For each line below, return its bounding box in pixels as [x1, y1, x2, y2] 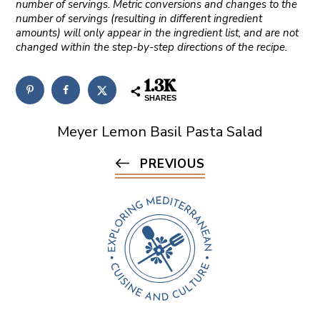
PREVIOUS [140, 156, 205, 173]
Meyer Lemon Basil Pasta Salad [57, 122, 263, 142]
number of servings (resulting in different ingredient [15, 11, 262, 26]
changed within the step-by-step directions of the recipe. [15, 40, 287, 55]
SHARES [144, 94, 176, 103]
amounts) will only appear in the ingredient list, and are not [15, 26, 299, 41]
